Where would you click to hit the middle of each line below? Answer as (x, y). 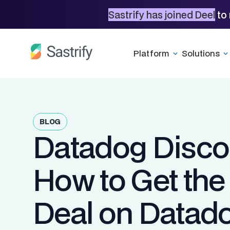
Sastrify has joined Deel (161, 14)
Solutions (200, 53)
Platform (151, 53)
